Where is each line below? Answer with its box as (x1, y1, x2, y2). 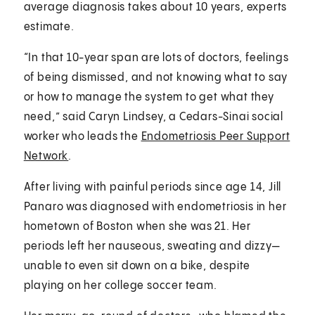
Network (23, 150, 69, 162)
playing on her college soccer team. (23, 279, 217, 292)
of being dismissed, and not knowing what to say (23, 71, 288, 84)
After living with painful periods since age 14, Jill (23, 181, 282, 193)
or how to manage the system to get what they (23, 91, 274, 103)
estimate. (23, 20, 75, 33)
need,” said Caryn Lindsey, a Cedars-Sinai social (23, 110, 284, 123)
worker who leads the (23, 130, 141, 143)
